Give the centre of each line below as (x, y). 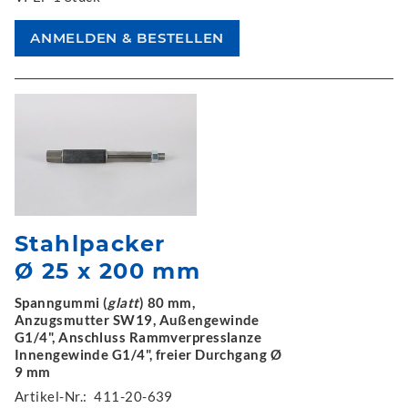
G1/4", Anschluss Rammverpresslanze (138, 337)
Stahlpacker (90, 243)
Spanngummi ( (61, 302)
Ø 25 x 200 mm (108, 270)
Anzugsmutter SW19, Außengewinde (137, 319)
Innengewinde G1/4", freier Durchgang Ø (148, 354)
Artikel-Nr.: (51, 396)
